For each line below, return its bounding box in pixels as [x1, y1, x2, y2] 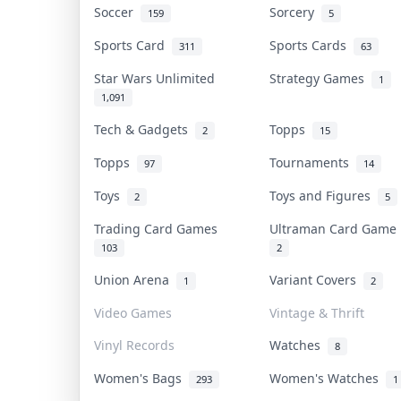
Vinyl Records [93, 336, 175, 354]
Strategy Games [269, 69, 371, 87]
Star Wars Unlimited [93, 69, 222, 87]
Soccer [93, 3, 141, 21]
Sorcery [269, 3, 321, 21]
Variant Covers [269, 270, 363, 288]
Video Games [93, 303, 172, 321]
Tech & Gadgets [93, 120, 195, 138]
